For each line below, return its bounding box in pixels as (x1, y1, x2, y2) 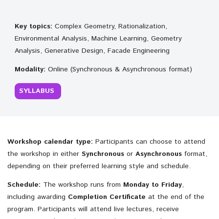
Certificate (109, 192, 146, 202)
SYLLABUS (19, 86, 57, 96)
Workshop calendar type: (7, 137, 93, 147)
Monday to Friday (121, 179, 182, 190)
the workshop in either (7, 149, 82, 159)
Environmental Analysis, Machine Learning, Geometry (15, 34, 182, 44)
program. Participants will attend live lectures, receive (7, 204, 179, 214)
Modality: (15, 64, 45, 74)
